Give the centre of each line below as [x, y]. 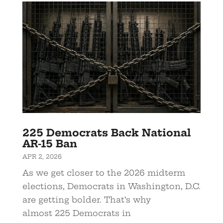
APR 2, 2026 [42, 157]
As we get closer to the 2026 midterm [104, 173]
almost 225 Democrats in [76, 213]
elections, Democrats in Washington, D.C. [111, 186]
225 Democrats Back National [106, 133]
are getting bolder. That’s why [86, 200]
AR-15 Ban [50, 144]
